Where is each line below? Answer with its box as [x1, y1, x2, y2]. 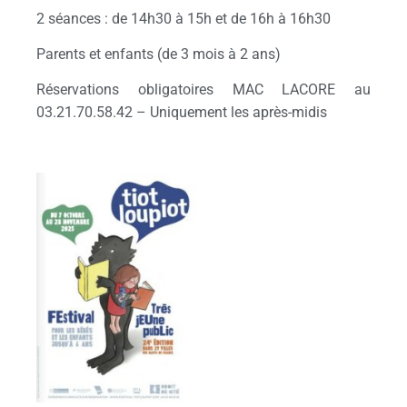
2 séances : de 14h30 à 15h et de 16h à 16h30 [36, 9, 331, 27]
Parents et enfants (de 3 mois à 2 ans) [36, 45, 281, 63]
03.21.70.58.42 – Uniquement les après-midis [36, 104, 327, 122]
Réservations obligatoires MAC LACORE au [36, 81, 371, 99]
